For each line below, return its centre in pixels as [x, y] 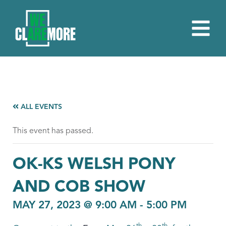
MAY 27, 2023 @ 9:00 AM [75, 206]
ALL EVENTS [41, 107]
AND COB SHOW [79, 188]
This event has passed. [53, 131]
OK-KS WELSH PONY [94, 165]
